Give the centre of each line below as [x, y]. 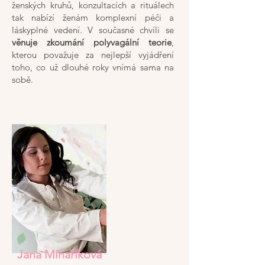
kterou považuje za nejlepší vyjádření [93, 55]
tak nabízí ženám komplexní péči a [93, 17]
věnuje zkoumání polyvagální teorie [92, 42]
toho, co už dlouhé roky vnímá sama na [93, 67]
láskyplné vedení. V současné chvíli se [93, 30]
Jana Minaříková [59, 254]
